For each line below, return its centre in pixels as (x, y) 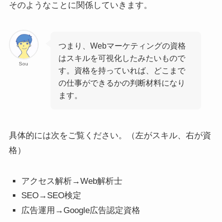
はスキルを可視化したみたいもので (122, 58)
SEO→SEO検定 (52, 196)
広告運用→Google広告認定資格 (81, 210)
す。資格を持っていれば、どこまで (122, 70)
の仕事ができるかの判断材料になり (122, 83)
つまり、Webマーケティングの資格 (122, 45)
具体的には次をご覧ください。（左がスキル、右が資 (110, 135)
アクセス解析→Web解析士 (72, 181)
